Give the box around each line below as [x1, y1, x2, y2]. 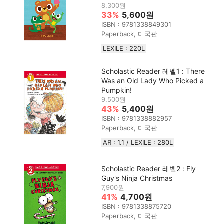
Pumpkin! [101, 85, 132, 94]
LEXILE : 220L [103, 44, 145, 52]
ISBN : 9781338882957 [101, 114, 172, 122]
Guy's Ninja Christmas [101, 173, 173, 182]
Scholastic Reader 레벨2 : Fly [101, 164, 196, 173]
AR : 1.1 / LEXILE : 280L [103, 138, 173, 146]
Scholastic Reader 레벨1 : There [101, 66, 205, 75]
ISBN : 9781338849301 [101, 20, 172, 28]
